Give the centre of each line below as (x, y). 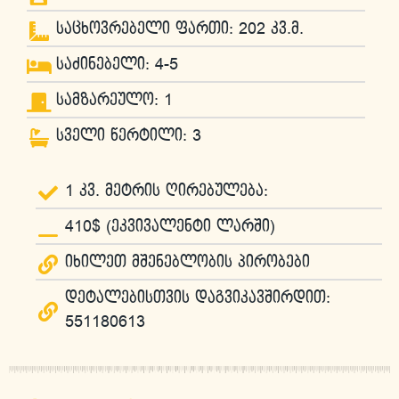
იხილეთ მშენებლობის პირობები (187, 263)
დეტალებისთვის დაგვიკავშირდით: (197, 298)
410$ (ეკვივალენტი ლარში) (170, 227)
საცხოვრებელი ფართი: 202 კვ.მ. (179, 29)
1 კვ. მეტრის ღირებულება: (166, 191)
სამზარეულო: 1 (114, 101)
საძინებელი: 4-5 (117, 65)
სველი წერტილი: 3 (128, 136)
